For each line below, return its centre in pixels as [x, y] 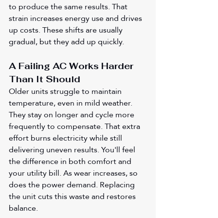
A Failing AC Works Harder [72, 66]
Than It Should [45, 79]
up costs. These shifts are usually [67, 30]
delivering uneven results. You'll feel [73, 149]
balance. [23, 208]
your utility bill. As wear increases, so [74, 173]
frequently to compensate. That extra [75, 126]
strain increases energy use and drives [76, 18]
